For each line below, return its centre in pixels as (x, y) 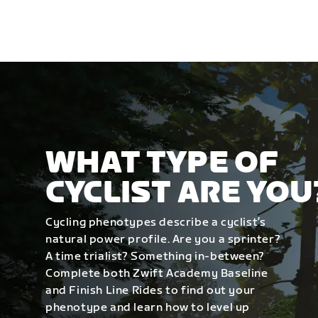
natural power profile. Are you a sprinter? (163, 239)
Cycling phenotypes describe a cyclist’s (156, 222)
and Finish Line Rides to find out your (150, 290)
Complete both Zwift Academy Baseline (157, 273)
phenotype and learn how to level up (148, 307)
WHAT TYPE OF (162, 163)
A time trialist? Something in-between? (155, 256)
